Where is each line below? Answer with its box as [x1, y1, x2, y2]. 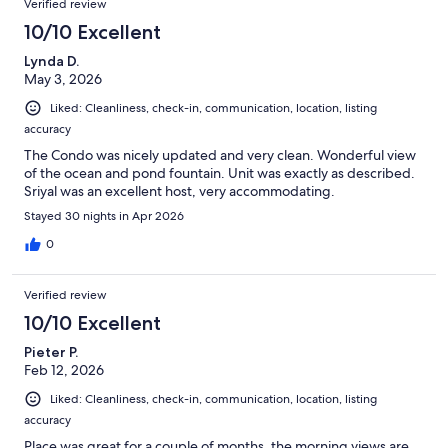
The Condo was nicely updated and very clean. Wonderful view [24, 145, 416, 164]
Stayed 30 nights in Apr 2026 [24, 207, 184, 224]
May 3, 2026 [24, 69, 102, 88]
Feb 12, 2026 [24, 360, 104, 379]
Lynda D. [24, 51, 79, 70]
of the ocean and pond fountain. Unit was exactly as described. [24, 163, 415, 182]
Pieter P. [24, 342, 78, 361]
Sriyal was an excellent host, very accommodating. [24, 181, 335, 200]
